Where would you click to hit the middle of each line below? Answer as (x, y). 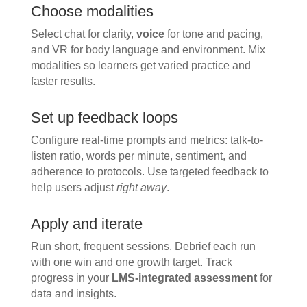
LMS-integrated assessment (184, 278)
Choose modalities (92, 12)
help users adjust (73, 188)
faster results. (63, 82)
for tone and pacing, (213, 34)
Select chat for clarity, (83, 34)
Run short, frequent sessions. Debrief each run (143, 247)
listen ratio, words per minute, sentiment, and (138, 156)
